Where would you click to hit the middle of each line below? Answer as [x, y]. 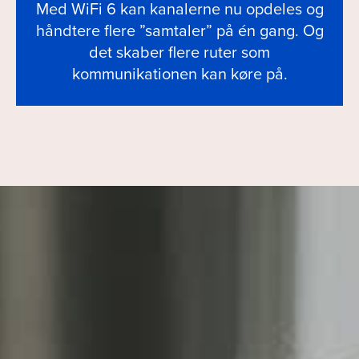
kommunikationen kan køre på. [179, 74]
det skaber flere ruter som [179, 52]
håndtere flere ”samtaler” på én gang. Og [179, 31]
